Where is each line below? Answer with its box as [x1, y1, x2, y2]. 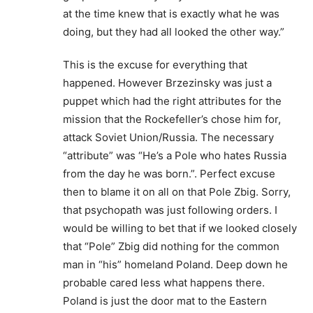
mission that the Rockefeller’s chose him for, [63, 112, 281, 126]
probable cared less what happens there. [63, 275, 265, 289]
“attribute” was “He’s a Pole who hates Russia [63, 148, 286, 162]
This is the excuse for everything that [63, 57, 247, 71]
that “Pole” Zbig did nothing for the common [63, 239, 279, 253]
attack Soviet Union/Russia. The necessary [63, 130, 274, 144]
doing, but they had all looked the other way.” [63, 24, 284, 38]
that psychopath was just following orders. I [63, 203, 277, 217]
